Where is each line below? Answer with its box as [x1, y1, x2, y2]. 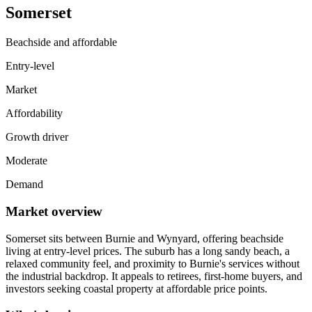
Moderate [6, 155, 47, 167]
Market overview [6, 204, 102, 219]
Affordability [6, 107, 63, 120]
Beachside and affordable [6, 36, 117, 49]
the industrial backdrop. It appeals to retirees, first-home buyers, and [6, 270, 302, 282]
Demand [6, 178, 43, 191]
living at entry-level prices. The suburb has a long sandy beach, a [6, 244, 290, 257]
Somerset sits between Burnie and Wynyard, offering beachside [6, 232, 283, 244]
